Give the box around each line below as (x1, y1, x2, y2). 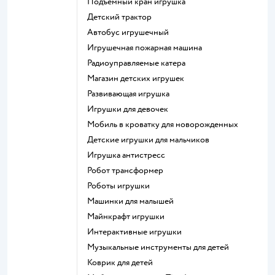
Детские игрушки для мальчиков (93, 134, 209, 145)
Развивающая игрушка (91, 88, 169, 99)
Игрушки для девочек (94, 104, 168, 114)
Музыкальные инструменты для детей (95, 242, 229, 252)
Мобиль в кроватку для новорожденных (95, 119, 238, 130)
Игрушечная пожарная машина (94, 42, 202, 53)
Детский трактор (93, 12, 152, 22)
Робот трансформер (91, 165, 163, 176)
